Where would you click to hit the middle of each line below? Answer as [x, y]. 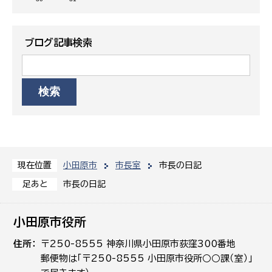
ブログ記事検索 [59, 42]
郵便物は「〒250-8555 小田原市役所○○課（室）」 [147, 258]
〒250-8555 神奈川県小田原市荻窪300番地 [138, 243]
